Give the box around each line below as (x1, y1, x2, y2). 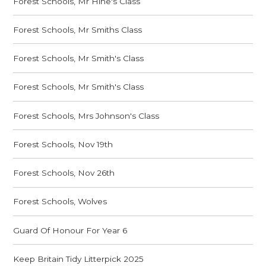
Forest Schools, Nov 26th (13, 168, 115, 178)
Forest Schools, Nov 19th (13, 139, 113, 149)
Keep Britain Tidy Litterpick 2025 (13, 254, 144, 264)
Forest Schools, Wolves (13, 197, 107, 207)
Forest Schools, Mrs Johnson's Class (13, 110, 160, 121)
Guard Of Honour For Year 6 (13, 225, 128, 235)
